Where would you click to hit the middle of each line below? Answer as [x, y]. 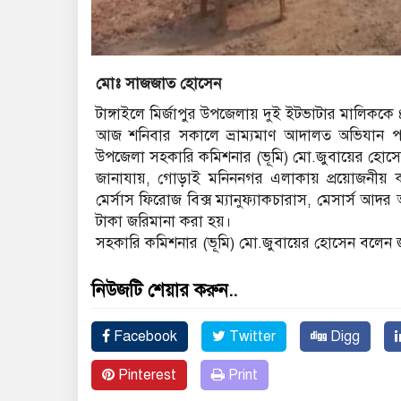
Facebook [144, 336]
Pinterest [145, 375]
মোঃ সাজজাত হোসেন [158, 83]
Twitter [251, 336]
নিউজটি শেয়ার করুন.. [164, 290]
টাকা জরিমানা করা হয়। [164, 221]
